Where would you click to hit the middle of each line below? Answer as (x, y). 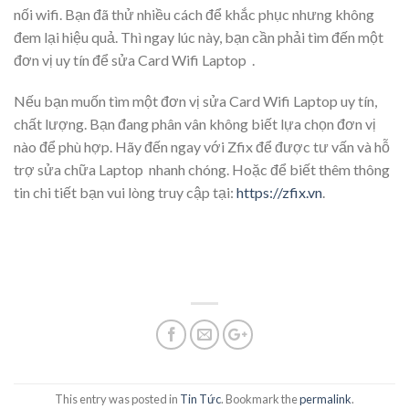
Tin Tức (200, 399)
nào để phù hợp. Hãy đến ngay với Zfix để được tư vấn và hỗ (202, 147)
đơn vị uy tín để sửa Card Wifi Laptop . (134, 59)
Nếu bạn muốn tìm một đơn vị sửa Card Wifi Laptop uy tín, (195, 101)
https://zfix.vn (279, 193)
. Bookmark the (260, 399)
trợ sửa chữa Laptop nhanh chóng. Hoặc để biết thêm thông (202, 170)
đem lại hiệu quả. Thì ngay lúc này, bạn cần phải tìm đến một (199, 37)
